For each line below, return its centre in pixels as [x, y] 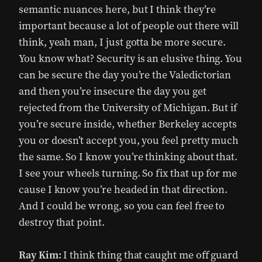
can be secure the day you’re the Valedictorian [125, 75]
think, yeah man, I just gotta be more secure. [123, 42]
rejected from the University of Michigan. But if [128, 108]
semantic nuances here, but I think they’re [117, 9]
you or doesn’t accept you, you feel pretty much [129, 140]
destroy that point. [62, 222]
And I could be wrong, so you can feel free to [122, 206]
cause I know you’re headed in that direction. [123, 189]
